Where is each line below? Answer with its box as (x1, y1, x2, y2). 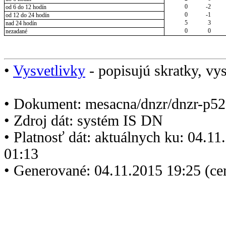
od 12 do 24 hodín (5, 12, 49, 19)
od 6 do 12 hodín (5, 4, 46, 11)
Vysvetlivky (13, 62, 85, 79)
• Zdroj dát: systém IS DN (4, 112, 163, 129)
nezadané (5, 28, 27, 35)
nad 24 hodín (5, 20, 37, 27)
